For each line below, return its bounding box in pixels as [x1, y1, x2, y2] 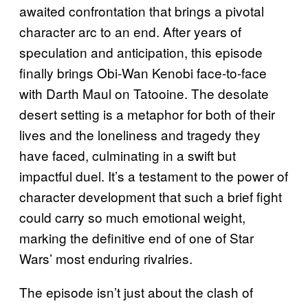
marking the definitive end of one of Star [19, 228, 254, 247]
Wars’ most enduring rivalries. [19, 248, 192, 267]
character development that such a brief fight [19, 186, 282, 206]
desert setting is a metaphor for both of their [19, 104, 275, 123]
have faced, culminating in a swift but [19, 145, 236, 164]
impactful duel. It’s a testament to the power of [19, 166, 288, 185]
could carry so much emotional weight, [19, 207, 245, 226]
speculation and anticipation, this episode [19, 42, 263, 61]
